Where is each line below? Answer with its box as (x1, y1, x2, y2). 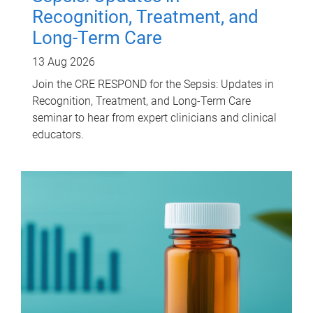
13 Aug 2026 (32, 55, 95, 68)
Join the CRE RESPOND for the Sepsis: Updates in (32, 78, 274, 91)
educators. (32, 128, 84, 141)
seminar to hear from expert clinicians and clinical (32, 111, 277, 124)
